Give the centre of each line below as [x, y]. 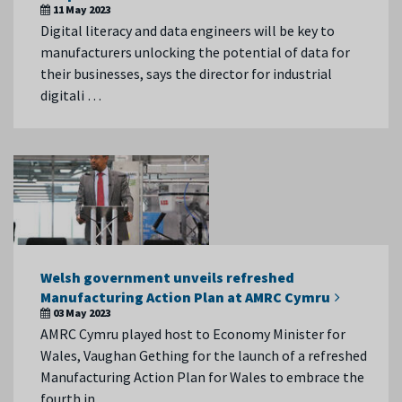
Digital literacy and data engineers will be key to [188, 31]
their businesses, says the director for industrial [186, 74]
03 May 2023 [82, 313]
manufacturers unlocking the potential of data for [195, 52]
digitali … [71, 95]
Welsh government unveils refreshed [167, 277]
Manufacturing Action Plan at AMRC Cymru [185, 297]
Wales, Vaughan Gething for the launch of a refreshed [204, 355]
